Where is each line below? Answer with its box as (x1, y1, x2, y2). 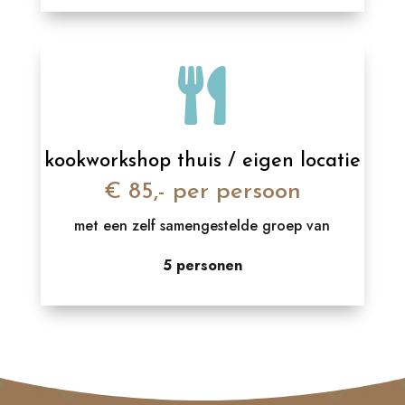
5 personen (162, 255, 242, 276)
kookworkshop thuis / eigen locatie (43, 151, 361, 172)
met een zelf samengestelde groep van (74, 215, 331, 236)
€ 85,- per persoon (103, 180, 301, 204)
